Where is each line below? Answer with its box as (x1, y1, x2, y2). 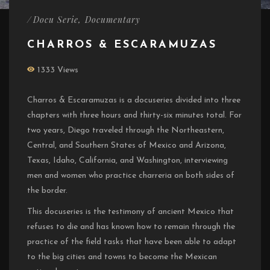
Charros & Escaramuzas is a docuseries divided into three (27, 95, 240, 105)
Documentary (85, 13, 140, 25)
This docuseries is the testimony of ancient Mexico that (27, 207, 234, 216)
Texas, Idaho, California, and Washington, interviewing (27, 155, 228, 165)
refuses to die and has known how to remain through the (27, 222, 235, 231)
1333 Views (37, 65, 78, 75)
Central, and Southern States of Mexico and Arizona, (27, 140, 226, 150)
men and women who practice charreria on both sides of (27, 171, 234, 180)
